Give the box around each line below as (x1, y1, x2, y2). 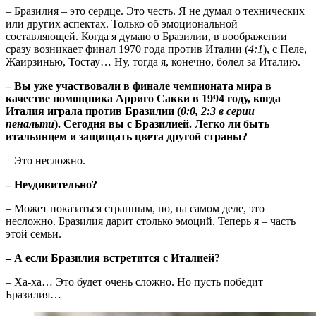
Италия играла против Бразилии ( (6, 105, 181, 118)
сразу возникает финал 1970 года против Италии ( (6, 43, 248, 56)
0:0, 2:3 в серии (181, 105, 255, 118)
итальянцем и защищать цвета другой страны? (6, 130, 248, 143)
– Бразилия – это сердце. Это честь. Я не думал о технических (6, 5, 305, 18)
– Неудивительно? (6, 178, 97, 191)
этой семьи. (6, 228, 61, 241)
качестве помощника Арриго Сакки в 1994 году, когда (6, 92, 281, 105)
